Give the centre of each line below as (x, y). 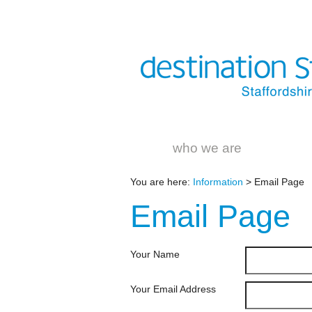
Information (218, 182)
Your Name (155, 254)
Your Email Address (173, 289)
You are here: (162, 182)
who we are (207, 148)
